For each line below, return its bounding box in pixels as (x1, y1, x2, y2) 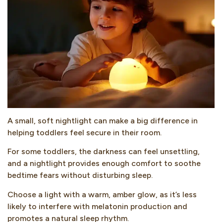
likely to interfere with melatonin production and (7, 201, 187, 211)
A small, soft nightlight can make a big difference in (7, 115, 198, 125)
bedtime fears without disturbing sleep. (7, 170, 153, 180)
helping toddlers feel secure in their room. (7, 127, 162, 137)
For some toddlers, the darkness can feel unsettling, (7, 147, 200, 157)
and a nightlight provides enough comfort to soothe (7, 159, 201, 168)
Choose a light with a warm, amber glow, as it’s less (7, 189, 197, 199)
